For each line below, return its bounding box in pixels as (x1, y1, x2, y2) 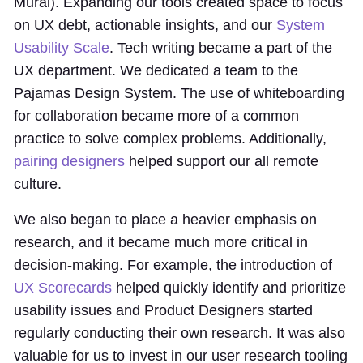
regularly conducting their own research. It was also (14, 324, 345, 341)
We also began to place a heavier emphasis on (14, 211, 317, 228)
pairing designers (14, 152, 125, 169)
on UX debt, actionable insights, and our (14, 16, 276, 33)
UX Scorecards (14, 279, 112, 296)
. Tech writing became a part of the (109, 39, 332, 56)
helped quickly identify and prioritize (112, 279, 346, 296)
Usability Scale (14, 39, 109, 56)
